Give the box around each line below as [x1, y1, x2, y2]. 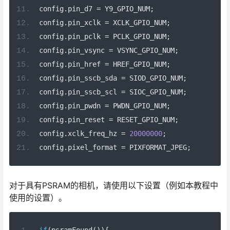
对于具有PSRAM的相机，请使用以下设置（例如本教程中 [9, 180, 218, 190]
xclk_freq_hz [67, 129, 121, 138]
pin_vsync [67, 46, 109, 54]
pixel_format [67, 143, 121, 151]
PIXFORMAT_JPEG [125, 143, 187, 151]
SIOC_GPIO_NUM [125, 87, 183, 96]
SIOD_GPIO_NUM [125, 73, 183, 82]
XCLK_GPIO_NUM [108, 18, 166, 27]
